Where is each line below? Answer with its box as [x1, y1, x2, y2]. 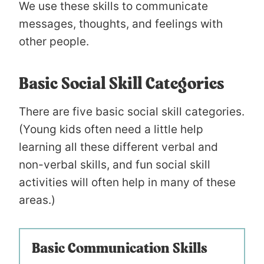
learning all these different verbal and [19, 140, 218, 154]
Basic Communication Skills [32, 242, 207, 256]
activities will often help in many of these [19, 175, 236, 189]
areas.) [19, 193, 55, 207]
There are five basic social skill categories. [19, 104, 245, 118]
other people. [19, 34, 92, 48]
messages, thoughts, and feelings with [19, 16, 223, 31]
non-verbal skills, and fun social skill [19, 157, 210, 171]
